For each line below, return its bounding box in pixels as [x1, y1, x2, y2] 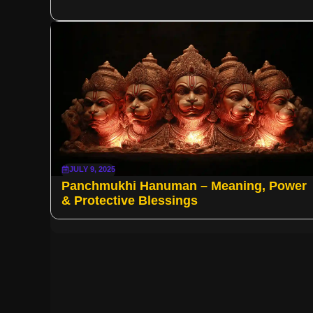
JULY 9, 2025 [69, 165, 115, 174]
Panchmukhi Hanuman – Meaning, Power [61, 179, 307, 194]
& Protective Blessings [61, 194, 198, 208]
